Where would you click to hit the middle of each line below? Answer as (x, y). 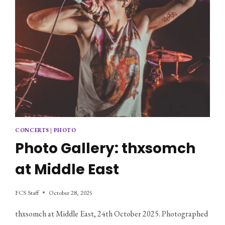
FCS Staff (27, 192)
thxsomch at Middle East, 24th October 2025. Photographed (112, 213)
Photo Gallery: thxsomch (105, 148)
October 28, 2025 (71, 192)
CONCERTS (32, 130)
